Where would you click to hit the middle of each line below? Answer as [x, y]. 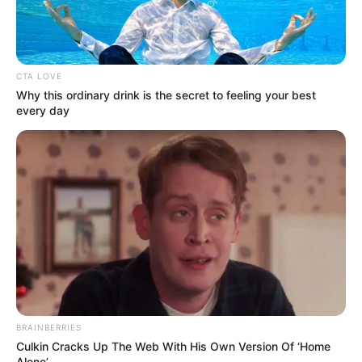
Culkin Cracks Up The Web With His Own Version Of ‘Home [173, 346]
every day [43, 111]
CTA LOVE [39, 76]
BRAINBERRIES [49, 327]
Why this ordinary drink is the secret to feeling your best [166, 95]
